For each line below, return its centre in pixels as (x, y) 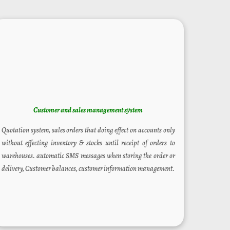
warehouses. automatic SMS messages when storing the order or (88, 156)
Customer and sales (60, 110)
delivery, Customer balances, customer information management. (88, 169)
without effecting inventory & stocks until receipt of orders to (88, 143)
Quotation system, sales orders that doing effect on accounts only (88, 130)
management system (114, 110)
